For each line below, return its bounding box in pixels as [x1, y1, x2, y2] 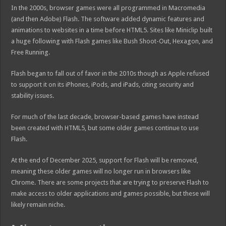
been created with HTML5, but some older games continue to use [11, 124, 199, 132]
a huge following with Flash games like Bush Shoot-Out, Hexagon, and [11, 37, 213, 45]
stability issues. [11, 92, 54, 100]
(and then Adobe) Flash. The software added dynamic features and [11, 15, 205, 23]
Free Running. [11, 48, 50, 56]
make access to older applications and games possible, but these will [11, 190, 210, 198]
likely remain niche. [11, 201, 66, 209]
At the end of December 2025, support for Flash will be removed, [11, 156, 199, 164]
